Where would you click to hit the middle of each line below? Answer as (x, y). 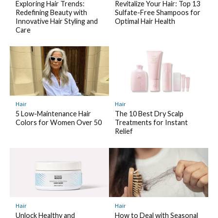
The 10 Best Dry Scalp (149, 114)
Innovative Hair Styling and (56, 21)
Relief (124, 131)
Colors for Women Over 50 (58, 123)
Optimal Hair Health (145, 21)
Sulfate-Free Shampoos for (157, 12)
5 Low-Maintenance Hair (53, 114)
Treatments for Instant (151, 123)
